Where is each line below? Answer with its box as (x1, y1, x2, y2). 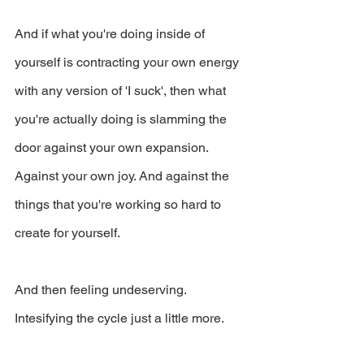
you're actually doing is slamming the (15, 110, 230, 127)
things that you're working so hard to (15, 196, 224, 212)
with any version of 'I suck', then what (15, 82, 229, 98)
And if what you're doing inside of (15, 25, 208, 41)
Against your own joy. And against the (15, 167, 232, 184)
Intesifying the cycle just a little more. (15, 310, 224, 326)
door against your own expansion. (15, 139, 211, 155)
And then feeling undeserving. (15, 281, 189, 297)
